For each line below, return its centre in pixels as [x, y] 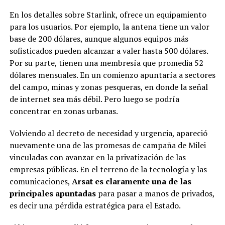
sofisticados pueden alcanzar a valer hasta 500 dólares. [108, 50]
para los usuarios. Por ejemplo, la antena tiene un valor [109, 26]
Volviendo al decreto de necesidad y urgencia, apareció [108, 133]
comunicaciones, [40, 181]
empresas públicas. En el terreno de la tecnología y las [108, 169]
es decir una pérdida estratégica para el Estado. [95, 205]
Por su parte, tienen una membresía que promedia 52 [106, 63]
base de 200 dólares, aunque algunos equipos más [99, 38]
